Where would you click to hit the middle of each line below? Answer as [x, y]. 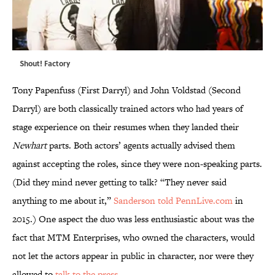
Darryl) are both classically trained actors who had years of [128, 109]
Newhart [29, 145]
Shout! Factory [45, 64]
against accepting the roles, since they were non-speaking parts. [137, 164]
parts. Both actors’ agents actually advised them [141, 145]
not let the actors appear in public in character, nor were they [133, 256]
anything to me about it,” [63, 201]
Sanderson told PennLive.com [173, 201]
